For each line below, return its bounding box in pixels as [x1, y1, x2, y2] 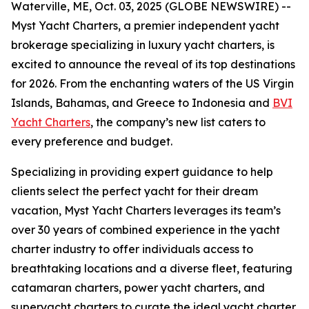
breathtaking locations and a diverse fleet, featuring [11, 261, 292, 275]
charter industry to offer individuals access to [11, 242, 253, 256]
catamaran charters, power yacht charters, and [11, 281, 265, 295]
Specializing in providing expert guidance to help [11, 165, 273, 179]
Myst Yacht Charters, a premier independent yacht [11, 19, 279, 32]
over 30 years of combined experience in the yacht [11, 223, 280, 237]
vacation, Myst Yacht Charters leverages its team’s [11, 203, 281, 217]
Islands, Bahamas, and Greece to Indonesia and [11, 96, 272, 110]
